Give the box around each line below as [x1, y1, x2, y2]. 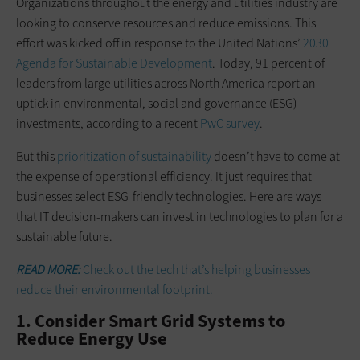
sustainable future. [16, 227, 112, 245]
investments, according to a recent [16, 114, 200, 132]
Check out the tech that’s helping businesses [80, 260, 310, 278]
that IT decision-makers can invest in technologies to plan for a [16, 207, 343, 225]
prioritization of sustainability [57, 147, 211, 165]
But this [16, 147, 57, 165]
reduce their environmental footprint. [16, 280, 213, 298]
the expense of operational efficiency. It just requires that [16, 167, 312, 185]
